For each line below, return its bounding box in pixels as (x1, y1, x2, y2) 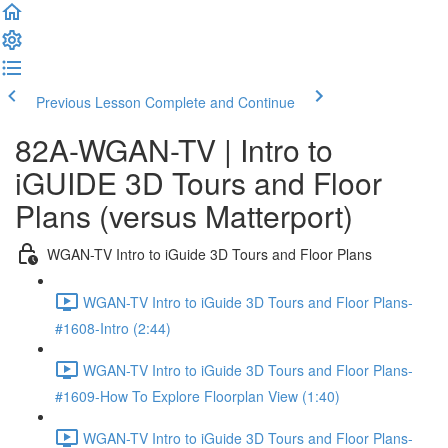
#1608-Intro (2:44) (55, 318, 171, 338)
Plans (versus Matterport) (15, 194, 353, 237)
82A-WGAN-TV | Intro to (15, 128, 333, 171)
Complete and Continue (145, 92, 295, 112)
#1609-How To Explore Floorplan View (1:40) (55, 386, 340, 406)
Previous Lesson (36, 92, 141, 112)
